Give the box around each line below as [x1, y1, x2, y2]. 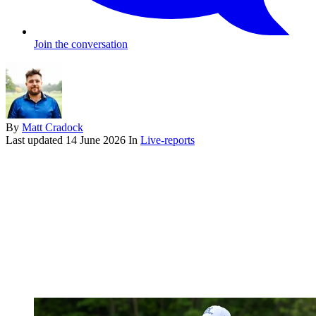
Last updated [6, 133, 66, 146]
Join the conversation [34, 37, 128, 50]
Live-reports [140, 133, 195, 146]
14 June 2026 [66, 133, 126, 146]
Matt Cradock [22, 121, 83, 133]
